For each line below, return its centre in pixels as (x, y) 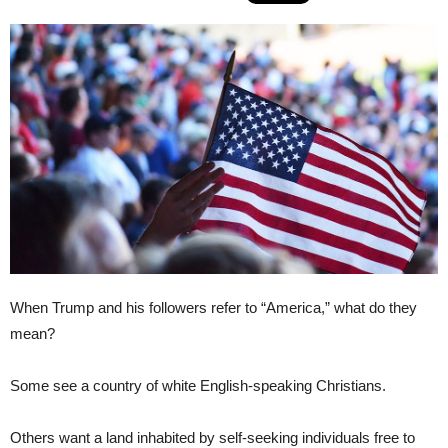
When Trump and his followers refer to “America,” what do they (213, 307)
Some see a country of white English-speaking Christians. (198, 385)
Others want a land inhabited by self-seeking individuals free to (212, 437)
